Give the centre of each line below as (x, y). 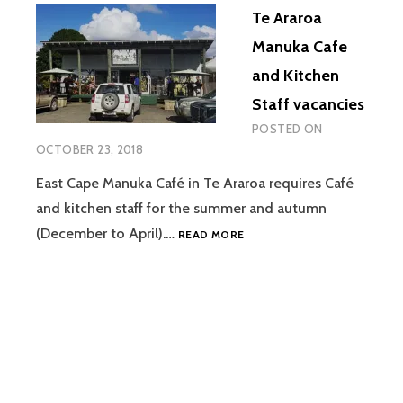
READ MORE (211, 235)
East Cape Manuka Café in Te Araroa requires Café (195, 184)
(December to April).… (107, 234)
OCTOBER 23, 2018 (90, 150)
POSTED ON (287, 129)
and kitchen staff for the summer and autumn (181, 209)
